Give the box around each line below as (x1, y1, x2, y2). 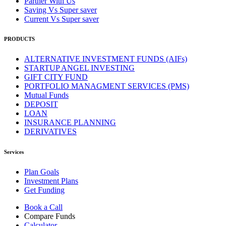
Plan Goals (24, 167, 59, 177)
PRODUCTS (4, 36, 35, 42)
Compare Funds (24, 212, 75, 221)
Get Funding (24, 186, 65, 195)
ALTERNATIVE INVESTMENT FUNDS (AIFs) (24, 54, 187, 64)
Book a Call (24, 203, 63, 212)
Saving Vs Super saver (24, 5, 97, 14)
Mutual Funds (24, 91, 69, 100)
